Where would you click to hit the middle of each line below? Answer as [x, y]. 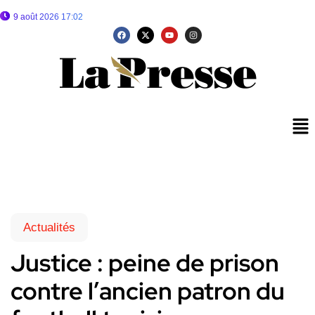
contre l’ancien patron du [148, 291]
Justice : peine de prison [145, 263]
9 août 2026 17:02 [48, 17]
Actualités [49, 228]
